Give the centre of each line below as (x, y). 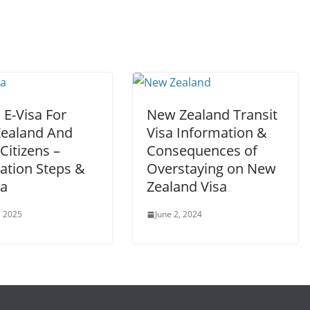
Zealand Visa (187, 187)
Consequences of (202, 151)
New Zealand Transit (212, 115)
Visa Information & (207, 133)
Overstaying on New (211, 169)
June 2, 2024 (179, 215)
